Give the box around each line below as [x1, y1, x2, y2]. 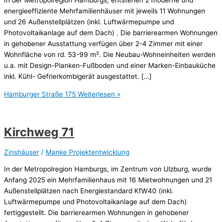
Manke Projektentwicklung [46, 148, 129, 156]
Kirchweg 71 [4, 124, 74, 139]
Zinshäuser [4, 148, 39, 156]
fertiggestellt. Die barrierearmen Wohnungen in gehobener [4, 209, 189, 217]
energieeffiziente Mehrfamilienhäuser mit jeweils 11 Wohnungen [4, 6, 205, 15]
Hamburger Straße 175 [4, 90, 76, 98]
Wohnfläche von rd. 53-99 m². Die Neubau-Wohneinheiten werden [4, 50, 216, 58]
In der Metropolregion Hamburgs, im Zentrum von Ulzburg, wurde [4, 165, 212, 173]
